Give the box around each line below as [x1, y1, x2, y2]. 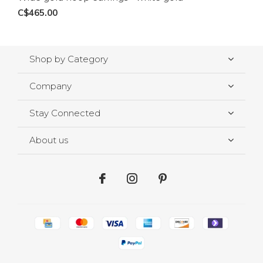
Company [29, 80, 72, 92]
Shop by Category [29, 53, 108, 65]
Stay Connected [29, 107, 100, 119]
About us [29, 134, 68, 146]
